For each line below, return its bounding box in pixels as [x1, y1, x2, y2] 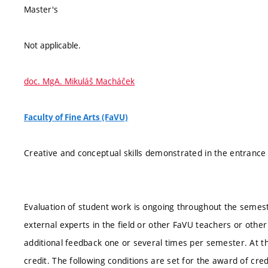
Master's [24, 3, 58, 15]
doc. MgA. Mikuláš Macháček [24, 75, 135, 87]
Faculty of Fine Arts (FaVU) [24, 111, 128, 123]
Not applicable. [24, 39, 81, 51]
